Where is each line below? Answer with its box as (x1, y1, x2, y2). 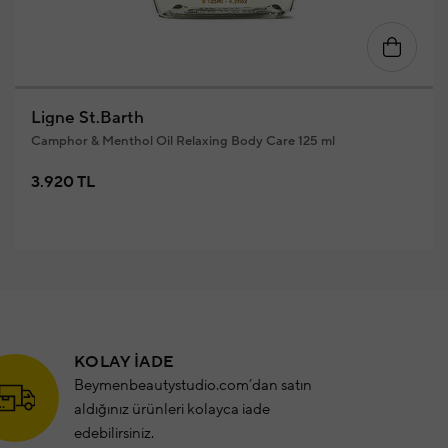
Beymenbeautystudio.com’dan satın (73, 376, 312, 395)
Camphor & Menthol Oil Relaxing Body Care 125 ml (30, 133, 335, 149)
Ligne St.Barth (30, 107, 144, 129)
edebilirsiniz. (73, 424, 154, 443)
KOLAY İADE (73, 352, 174, 372)
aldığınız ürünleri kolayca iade (73, 400, 270, 419)
